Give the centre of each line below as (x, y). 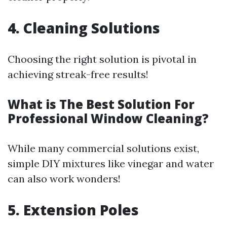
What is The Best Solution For (101, 104)
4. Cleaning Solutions (84, 28)
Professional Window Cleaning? (108, 118)
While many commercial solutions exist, (103, 148)
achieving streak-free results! (78, 74)
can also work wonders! (64, 179)
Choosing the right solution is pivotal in (102, 59)
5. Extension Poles (73, 210)
